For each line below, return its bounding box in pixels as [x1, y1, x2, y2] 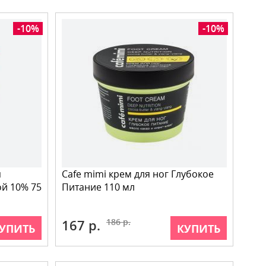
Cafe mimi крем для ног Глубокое [62, 167, 214, 180]
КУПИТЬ [177, 221, 220, 236]
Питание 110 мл [62, 180, 135, 194]
